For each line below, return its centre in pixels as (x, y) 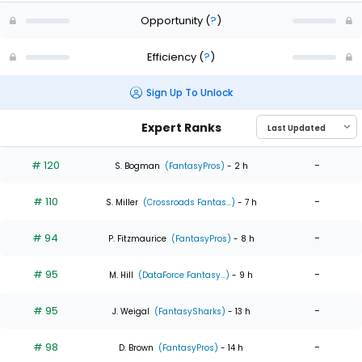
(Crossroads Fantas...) (187, 202)
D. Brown (136, 347)
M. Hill (121, 275)
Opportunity (173, 20)
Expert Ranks (181, 128)
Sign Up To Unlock (189, 92)
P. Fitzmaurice (137, 238)
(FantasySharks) (188, 311)
